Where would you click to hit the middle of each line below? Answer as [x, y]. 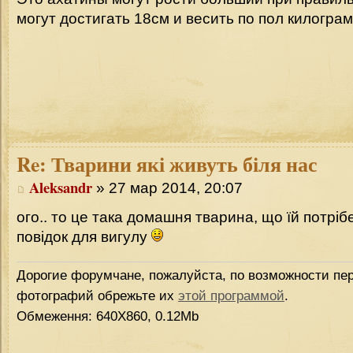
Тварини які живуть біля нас [182, 164]
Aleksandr [61, 188]
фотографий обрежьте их [97, 295]
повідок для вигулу [84, 236]
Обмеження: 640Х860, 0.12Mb [108, 316]
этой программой [231, 295]
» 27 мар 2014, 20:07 [167, 188]
